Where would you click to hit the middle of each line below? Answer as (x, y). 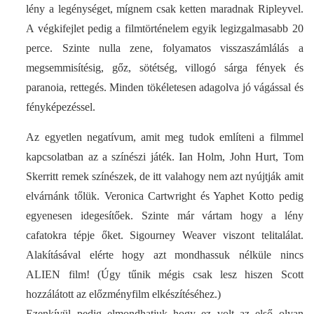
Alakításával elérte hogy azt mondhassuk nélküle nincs (165, 255)
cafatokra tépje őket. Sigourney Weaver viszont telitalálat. (165, 235)
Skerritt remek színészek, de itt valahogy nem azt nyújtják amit (165, 177)
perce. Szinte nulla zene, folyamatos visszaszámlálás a (165, 48)
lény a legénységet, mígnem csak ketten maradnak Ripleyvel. (165, 9)
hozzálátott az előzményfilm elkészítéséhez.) (124, 294)
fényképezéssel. (61, 107)
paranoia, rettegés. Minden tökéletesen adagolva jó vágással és (165, 88)
